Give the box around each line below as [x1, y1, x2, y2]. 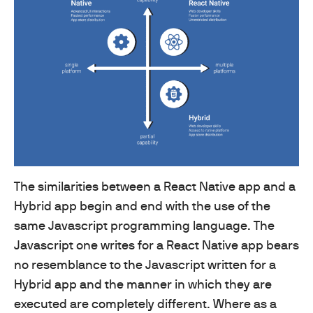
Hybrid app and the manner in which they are [14, 276, 272, 291]
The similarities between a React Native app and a [14, 178, 296, 194]
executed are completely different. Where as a [14, 296, 277, 311]
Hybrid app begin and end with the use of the [14, 198, 270, 213]
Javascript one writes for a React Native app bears [14, 237, 299, 252]
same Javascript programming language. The [14, 217, 275, 233]
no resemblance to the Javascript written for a [14, 256, 276, 272]
